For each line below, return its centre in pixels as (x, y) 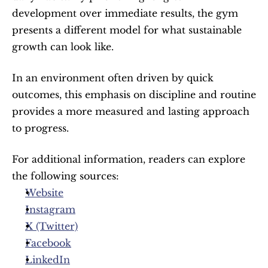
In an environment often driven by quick (113, 77)
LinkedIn (48, 259)
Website (44, 192)
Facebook (48, 243)
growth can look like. (63, 46)
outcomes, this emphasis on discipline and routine (134, 94)
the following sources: (66, 176)
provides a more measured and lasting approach (131, 111)
